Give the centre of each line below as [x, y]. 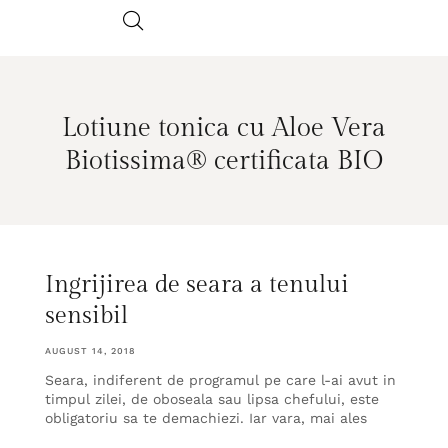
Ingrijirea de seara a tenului [197, 285]
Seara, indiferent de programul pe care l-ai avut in [220, 380]
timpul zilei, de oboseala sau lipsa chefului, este [212, 399]
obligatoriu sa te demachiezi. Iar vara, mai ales [206, 418]
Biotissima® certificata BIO [224, 160]
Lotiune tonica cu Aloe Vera [224, 127]
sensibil [86, 316]
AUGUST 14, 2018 [90, 351]
